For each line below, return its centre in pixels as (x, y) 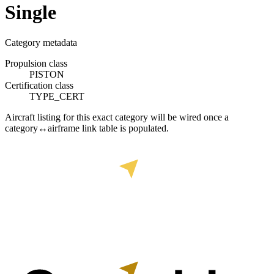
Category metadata (41, 42)
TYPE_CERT (57, 96)
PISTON (47, 74)
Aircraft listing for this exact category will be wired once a (117, 117)
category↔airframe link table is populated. (87, 128)
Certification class (39, 85)
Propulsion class (36, 63)
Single (31, 13)
